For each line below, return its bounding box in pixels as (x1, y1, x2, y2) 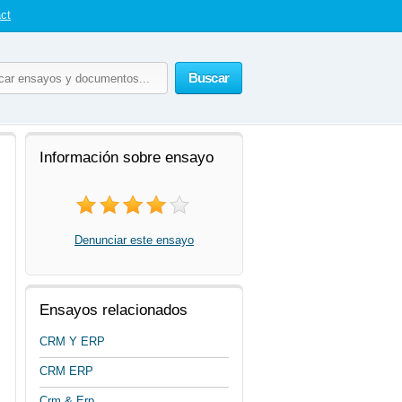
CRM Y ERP (39, 335, 105, 348)
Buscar (188, 70, 229, 85)
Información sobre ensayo (39, 149, 214, 166)
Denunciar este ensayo (74, 233, 194, 247)
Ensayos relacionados (39, 301, 188, 319)
